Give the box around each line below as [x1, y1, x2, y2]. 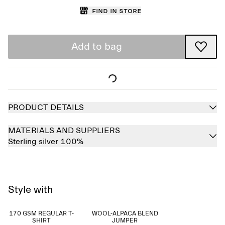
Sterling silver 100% [8, 138, 83, 146]
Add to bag [71, 42, 122, 52]
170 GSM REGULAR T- [9, 211, 74, 217]
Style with [8, 185, 53, 195]
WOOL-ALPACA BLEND [91, 211, 158, 217]
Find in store [92, 7, 141, 15]
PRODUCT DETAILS [8, 103, 84, 111]
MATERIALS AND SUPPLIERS [8, 127, 120, 135]
